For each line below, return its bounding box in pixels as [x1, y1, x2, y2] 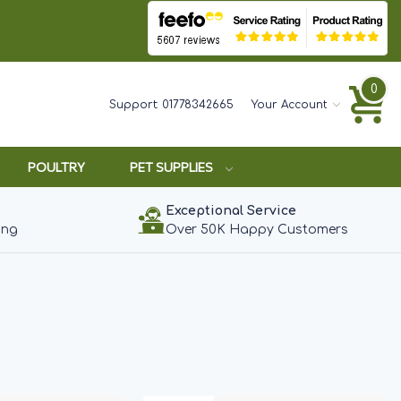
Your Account [251, 98, 327, 111]
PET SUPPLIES [130, 159, 217, 175]
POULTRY [28, 159, 86, 175]
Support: [108, 98, 162, 111]
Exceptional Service [165, 204, 296, 218]
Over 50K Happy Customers [165, 223, 348, 236]
